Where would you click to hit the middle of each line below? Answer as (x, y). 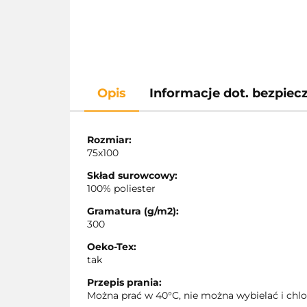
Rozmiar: (109, 140)
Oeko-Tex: (112, 247)
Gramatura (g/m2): (133, 211)
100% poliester (121, 189)
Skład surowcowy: (132, 176)
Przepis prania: (124, 283)
